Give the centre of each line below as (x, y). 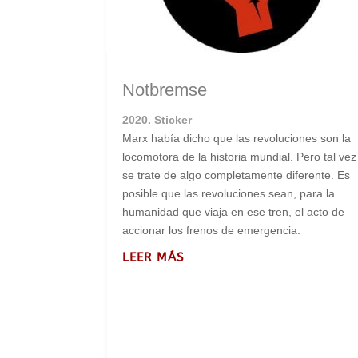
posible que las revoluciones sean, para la (229, 194)
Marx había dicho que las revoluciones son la (237, 139)
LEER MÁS (154, 258)
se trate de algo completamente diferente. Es (237, 175)
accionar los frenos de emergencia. (213, 231)
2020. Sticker (157, 120)
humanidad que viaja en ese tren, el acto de (234, 212)
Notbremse (165, 90)
